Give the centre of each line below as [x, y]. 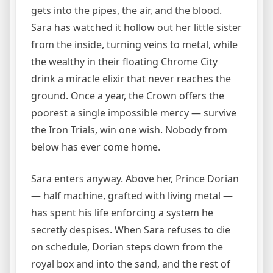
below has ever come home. [96, 147]
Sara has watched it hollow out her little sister [136, 27]
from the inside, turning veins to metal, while [134, 44]
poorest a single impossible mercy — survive [134, 112]
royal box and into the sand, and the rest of [131, 264]
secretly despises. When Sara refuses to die [131, 229]
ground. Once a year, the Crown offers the [128, 95]
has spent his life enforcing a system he [122, 212]
